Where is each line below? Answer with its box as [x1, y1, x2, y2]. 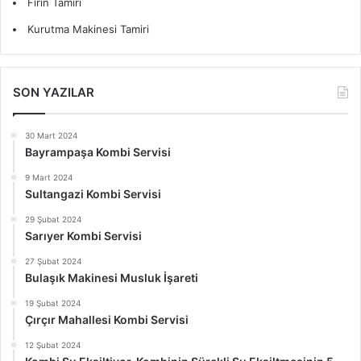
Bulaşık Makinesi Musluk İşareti [25, 271, 198, 285]
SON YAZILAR [13, 85, 94, 101]
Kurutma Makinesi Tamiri [27, 23, 149, 36]
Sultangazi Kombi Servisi [25, 187, 161, 201]
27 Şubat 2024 [25, 256, 81, 267]
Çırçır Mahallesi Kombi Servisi [25, 313, 189, 327]
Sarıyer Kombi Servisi [25, 229, 142, 243]
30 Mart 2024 [25, 131, 77, 141]
